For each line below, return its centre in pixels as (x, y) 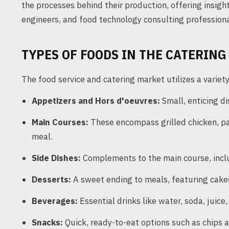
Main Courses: (60, 122)
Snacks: (47, 222)
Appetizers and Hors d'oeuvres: (96, 101)
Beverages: (55, 201)
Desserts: (51, 179)
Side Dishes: (56, 158)
